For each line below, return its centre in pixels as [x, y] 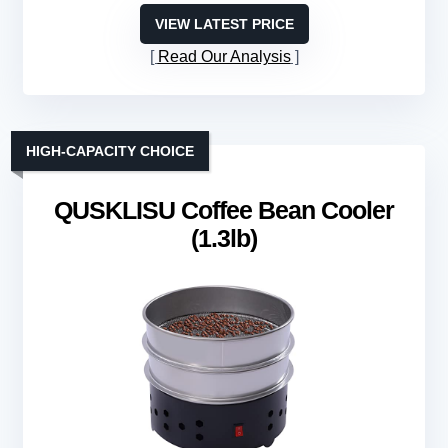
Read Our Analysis [224, 57]
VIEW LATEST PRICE [224, 24]
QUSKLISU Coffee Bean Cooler [224, 210]
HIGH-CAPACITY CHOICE [110, 151]
